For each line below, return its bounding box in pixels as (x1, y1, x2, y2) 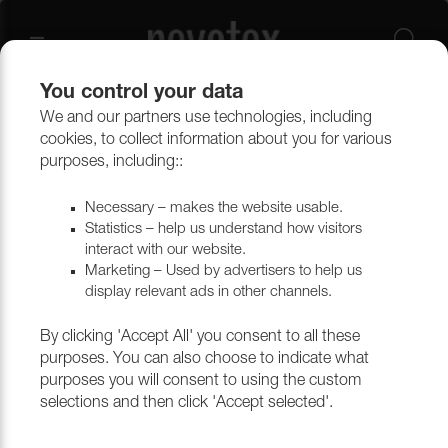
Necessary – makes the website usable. (85, 201, 343, 216)
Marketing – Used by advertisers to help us (85, 264, 362, 279)
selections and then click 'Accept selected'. (40, 396, 333, 412)
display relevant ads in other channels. (85, 285, 332, 300)
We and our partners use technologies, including (40, 111, 372, 127)
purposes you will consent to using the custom (40, 374, 361, 390)
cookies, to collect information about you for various (40, 133, 392, 149)
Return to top (161, 290, 267, 307)
